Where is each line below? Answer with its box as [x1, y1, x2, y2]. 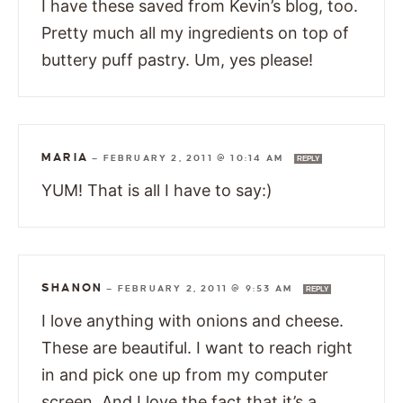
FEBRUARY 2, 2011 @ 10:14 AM [103, 152, 288, 163]
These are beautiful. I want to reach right [41, 337, 353, 357]
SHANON [41, 281, 103, 294]
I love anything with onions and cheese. [41, 310, 344, 330]
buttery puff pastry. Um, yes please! [41, 49, 313, 69]
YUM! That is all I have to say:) [41, 180, 273, 200]
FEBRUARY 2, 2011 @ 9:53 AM [117, 282, 297, 293]
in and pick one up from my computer [41, 364, 328, 384]
